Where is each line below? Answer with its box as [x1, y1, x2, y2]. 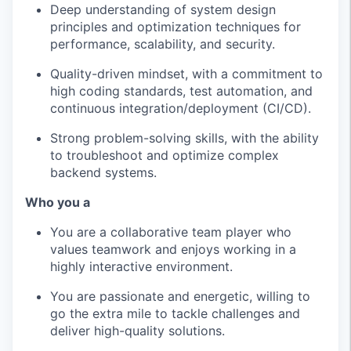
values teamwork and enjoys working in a [50, 241, 296, 257]
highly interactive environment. [50, 259, 233, 274]
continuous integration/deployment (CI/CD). [50, 100, 311, 116]
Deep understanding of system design [50, 2, 276, 17]
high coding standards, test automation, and [50, 83, 313, 99]
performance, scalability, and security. [50, 36, 275, 52]
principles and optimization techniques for [50, 19, 301, 34]
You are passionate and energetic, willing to [50, 288, 310, 304]
